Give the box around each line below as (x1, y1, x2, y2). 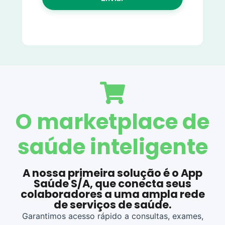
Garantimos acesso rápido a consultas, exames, (22, 211, 203, 221)
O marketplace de (16, 107, 209, 137)
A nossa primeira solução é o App (23, 166, 202, 181)
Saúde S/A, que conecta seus (34, 176, 191, 191)
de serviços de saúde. (54, 197, 171, 212)
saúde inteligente (17, 132, 208, 162)
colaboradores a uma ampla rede (20, 187, 205, 202)
